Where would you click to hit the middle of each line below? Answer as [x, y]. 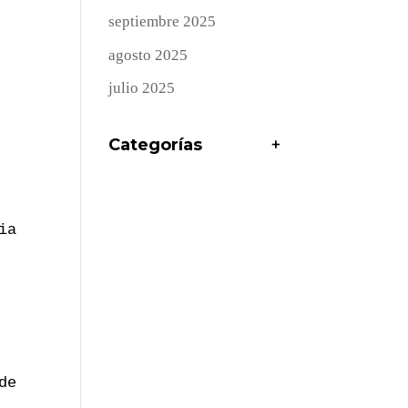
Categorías [156, 145]
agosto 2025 [148, 55]
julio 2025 [142, 88]
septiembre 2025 [163, 22]
